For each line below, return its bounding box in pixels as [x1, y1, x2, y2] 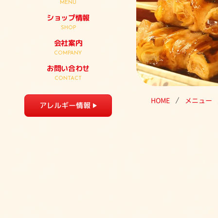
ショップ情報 [47, 12, 90, 23]
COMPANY [54, 50, 82, 56]
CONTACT [54, 75, 82, 81]
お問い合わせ [47, 63, 90, 73]
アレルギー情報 [39, 100, 91, 110]
